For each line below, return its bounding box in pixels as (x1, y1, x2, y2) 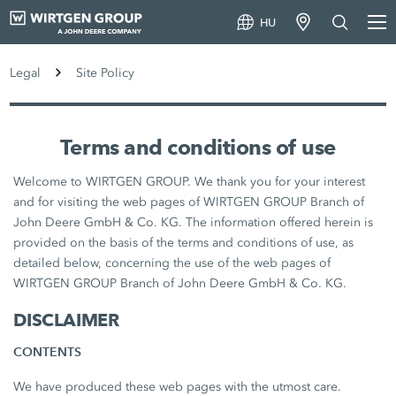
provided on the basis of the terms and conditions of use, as (13, 235, 354, 250)
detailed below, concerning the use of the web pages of (13, 255, 331, 270)
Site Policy (76, 65, 135, 80)
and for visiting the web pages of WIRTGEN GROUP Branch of (13, 194, 365, 209)
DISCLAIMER (13, 309, 119, 331)
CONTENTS (13, 344, 82, 360)
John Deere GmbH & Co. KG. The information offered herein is (13, 215, 374, 230)
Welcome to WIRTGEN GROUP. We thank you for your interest (13, 174, 366, 189)
